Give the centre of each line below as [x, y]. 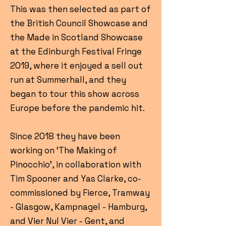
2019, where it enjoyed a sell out [76, 66]
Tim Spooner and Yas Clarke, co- [76, 179]
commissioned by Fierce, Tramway [80, 193]
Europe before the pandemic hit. [77, 108]
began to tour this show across [75, 94]
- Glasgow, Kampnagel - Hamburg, [78, 207]
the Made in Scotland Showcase [76, 37]
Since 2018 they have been [65, 136]
